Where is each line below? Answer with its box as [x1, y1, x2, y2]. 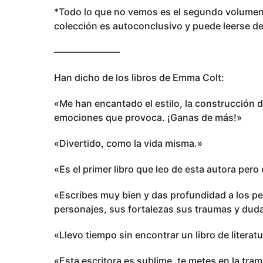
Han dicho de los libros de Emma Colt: [54, 71, 224, 83]
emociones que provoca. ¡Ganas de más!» [54, 111, 242, 123]
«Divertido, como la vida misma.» [54, 137, 203, 149]
